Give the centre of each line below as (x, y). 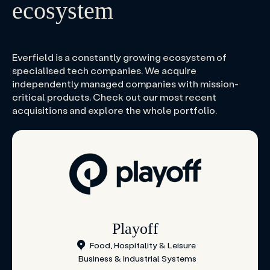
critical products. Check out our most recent (114, 97)
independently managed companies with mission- (125, 84)
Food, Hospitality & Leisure (143, 245)
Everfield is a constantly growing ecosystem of (119, 57)
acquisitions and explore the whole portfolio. (115, 110)
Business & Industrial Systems (137, 258)
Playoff (135, 229)
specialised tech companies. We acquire (104, 71)
